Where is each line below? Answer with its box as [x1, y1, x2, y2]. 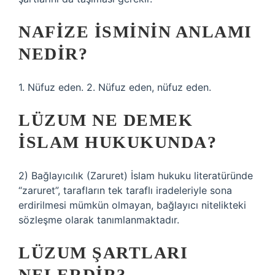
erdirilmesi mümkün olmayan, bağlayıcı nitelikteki [18, 199, 246, 211]
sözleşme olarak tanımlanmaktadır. [18, 214, 179, 226]
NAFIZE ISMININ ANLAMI [18, 22, 252, 41]
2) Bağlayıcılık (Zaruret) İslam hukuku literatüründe [18, 169, 253, 182]
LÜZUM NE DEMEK [18, 110, 193, 130]
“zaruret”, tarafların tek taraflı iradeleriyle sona [18, 184, 232, 196]
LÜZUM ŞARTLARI [18, 243, 188, 262]
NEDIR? [18, 44, 88, 63]
